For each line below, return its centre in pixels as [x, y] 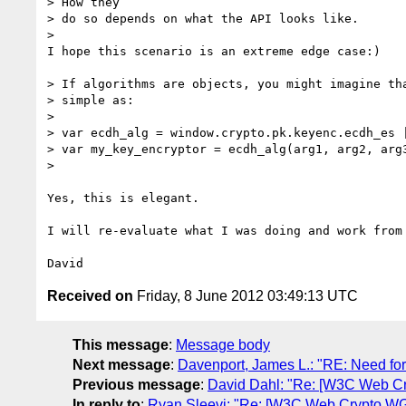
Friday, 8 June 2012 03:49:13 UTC [246, 295]
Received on [90, 295]
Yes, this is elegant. [123, 198]
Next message [121, 364]
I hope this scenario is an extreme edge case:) [214, 51]
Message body [223, 344]
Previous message [136, 384]
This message [121, 344]
